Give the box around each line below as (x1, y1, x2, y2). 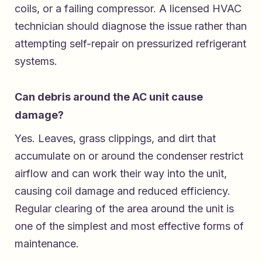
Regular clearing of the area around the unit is (15, 202, 234, 215)
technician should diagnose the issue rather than (15, 19, 247, 32)
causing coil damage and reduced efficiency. (15, 184, 230, 197)
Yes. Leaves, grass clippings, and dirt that (15, 132, 216, 144)
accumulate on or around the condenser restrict (15, 149, 243, 162)
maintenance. (15, 237, 79, 250)
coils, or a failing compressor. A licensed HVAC (15, 2, 242, 15)
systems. (15, 54, 57, 67)
